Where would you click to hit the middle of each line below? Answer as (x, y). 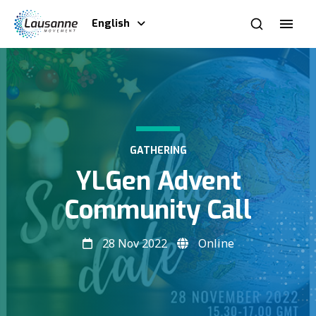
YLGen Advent (158, 182)
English (111, 24)
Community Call (158, 211)
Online (214, 244)
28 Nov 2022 (134, 244)
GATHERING (158, 151)
